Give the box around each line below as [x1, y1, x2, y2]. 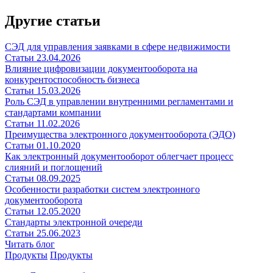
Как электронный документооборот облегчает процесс [5, 151, 233, 161]
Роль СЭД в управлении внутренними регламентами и [5, 96, 233, 107]
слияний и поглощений [5, 161, 102, 172]
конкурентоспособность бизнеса [5, 74, 140, 85]
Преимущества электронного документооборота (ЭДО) [5, 129, 235, 140]
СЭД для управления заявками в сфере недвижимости [5, 41, 230, 52]
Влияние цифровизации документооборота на [5, 63, 197, 74]
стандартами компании [5, 107, 101, 118]
